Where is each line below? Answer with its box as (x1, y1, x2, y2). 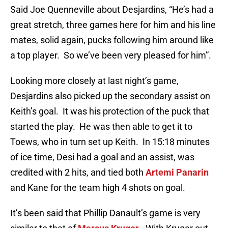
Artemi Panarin (146, 167, 209, 178)
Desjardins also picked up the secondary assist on (10, 91, 210, 102)
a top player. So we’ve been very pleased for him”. (10, 50, 211, 61)
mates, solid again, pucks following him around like (10, 35, 214, 46)
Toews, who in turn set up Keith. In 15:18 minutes (10, 136, 210, 148)
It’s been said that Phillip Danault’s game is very (10, 208, 201, 219)
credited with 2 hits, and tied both (10, 167, 146, 178)
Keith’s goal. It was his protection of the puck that (10, 106, 209, 117)
